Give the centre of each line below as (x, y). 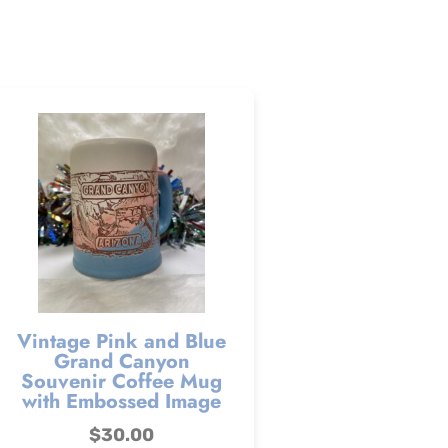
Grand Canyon (121, 362)
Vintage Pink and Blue (121, 342)
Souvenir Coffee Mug (121, 382)
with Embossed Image (121, 402)
